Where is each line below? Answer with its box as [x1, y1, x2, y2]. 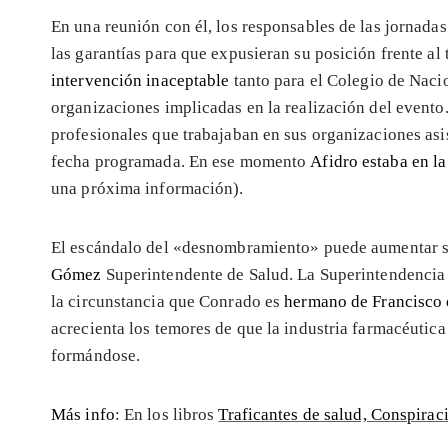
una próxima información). [51, 178, 244, 198]
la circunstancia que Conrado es [51, 291, 285, 311]
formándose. [51, 345, 141, 365]
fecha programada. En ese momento [51, 151, 311, 171]
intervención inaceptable [51, 70, 234, 90]
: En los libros [114, 404, 219, 424]
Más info [51, 404, 115, 424]
